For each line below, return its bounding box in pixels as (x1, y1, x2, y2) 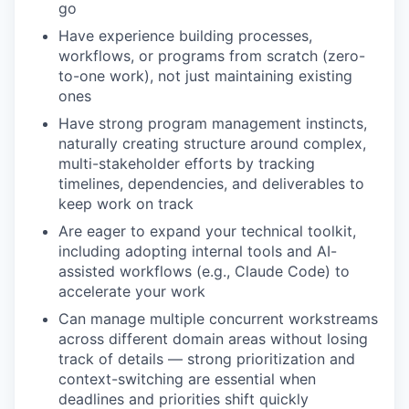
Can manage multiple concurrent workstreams (58, 309, 378, 328)
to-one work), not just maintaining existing (58, 67, 352, 85)
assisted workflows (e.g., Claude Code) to (58, 262, 350, 280)
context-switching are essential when (58, 370, 316, 388)
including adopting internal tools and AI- (58, 242, 337, 260)
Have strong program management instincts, (58, 114, 367, 132)
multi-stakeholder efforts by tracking (58, 154, 315, 173)
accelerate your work (58, 282, 205, 300)
